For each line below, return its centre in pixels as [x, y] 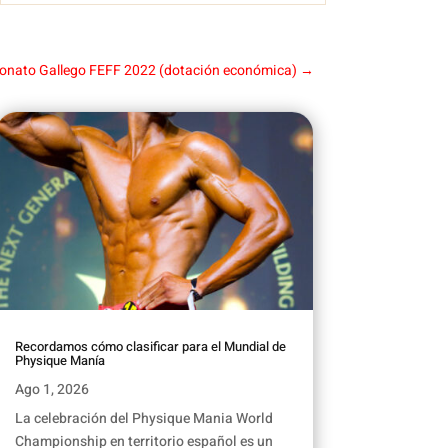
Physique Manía [59, 361]
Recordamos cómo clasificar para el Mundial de [150, 347]
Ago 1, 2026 [51, 390]
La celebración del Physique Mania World [143, 419]
